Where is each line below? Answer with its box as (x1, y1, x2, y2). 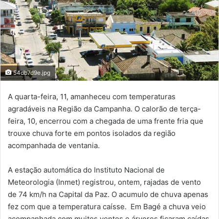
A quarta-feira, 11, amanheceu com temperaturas (8, 91, 175, 101)
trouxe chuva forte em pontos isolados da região (8, 128, 175, 138)
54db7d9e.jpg (12, 69, 50, 76)
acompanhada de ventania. (8, 140, 100, 150)
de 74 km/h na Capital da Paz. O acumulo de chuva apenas (8, 189, 208, 199)
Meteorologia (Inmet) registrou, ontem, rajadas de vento (8, 177, 201, 187)
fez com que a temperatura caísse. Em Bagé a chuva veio (8, 201, 206, 211)
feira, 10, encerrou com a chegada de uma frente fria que (8, 116, 203, 126)
